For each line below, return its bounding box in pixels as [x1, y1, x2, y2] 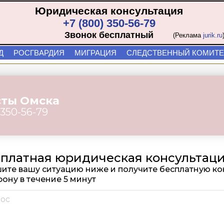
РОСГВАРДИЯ [13, 48, 64, 57]
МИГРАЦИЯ [74, 48, 116, 57]
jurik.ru [203, 31, 222, 39]
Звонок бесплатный [64, 30, 153, 40]
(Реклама [173, 31, 203, 39]
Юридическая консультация [35, 5, 183, 16]
